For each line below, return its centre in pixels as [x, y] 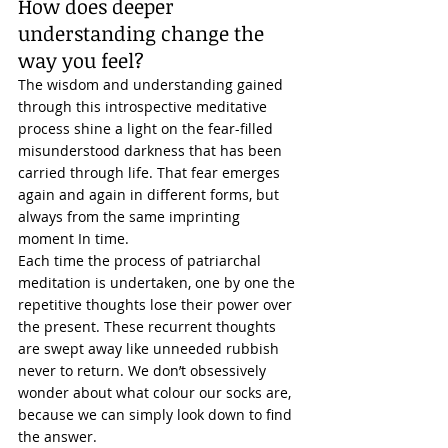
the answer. [59, 436]
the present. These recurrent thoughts [149, 326]
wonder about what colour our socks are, [156, 392]
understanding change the [143, 33]
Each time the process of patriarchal [141, 260]
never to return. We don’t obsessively [144, 370]
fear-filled [240, 128]
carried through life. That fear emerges [151, 172]
